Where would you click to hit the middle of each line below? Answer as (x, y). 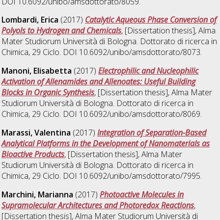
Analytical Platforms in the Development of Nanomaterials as (106, 144)
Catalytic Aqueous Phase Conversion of (151, 20)
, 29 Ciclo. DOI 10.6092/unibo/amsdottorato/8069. (115, 114)
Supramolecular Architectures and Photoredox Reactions (98, 206)
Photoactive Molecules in (142, 195)
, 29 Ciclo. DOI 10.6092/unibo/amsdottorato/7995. (115, 176)
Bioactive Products (33, 154)
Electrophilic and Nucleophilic (149, 71)
